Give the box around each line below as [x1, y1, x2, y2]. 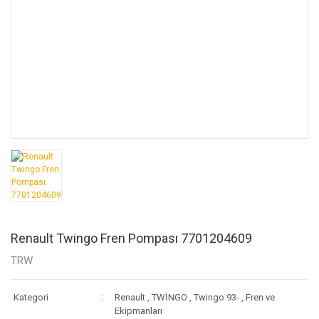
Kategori [14, 291, 48, 303]
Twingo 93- [194, 291, 239, 303]
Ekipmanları [115, 305, 162, 316]
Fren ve [246, 291, 275, 303]
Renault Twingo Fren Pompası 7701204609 [11, 230, 252, 246]
